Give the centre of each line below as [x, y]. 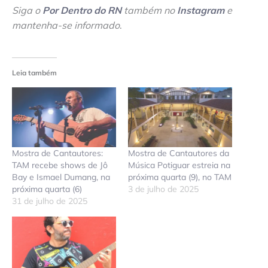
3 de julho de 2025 [163, 189]
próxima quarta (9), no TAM [180, 177]
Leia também [34, 73]
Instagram [201, 10]
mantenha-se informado [66, 25]
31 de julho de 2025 [50, 201]
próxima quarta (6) [47, 189]
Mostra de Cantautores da [179, 153]
